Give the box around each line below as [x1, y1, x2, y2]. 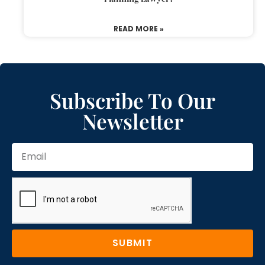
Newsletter [82, 106, 183, 135]
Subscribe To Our [50, 86, 215, 114]
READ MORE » [113, 23, 164, 34]
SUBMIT [112, 236, 153, 250]
